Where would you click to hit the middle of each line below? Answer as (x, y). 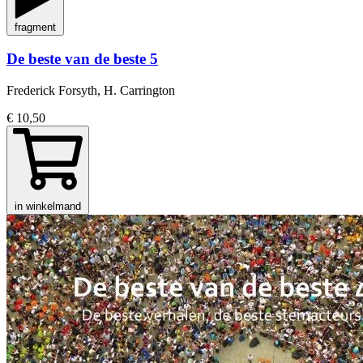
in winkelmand (48, 206)
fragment (35, 27)
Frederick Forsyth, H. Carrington (91, 90)
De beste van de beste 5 (82, 59)
